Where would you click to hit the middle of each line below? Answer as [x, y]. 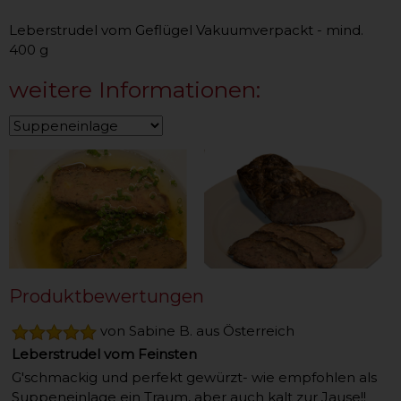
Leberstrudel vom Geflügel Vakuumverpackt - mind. [186, 30]
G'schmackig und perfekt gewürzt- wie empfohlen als [194, 377]
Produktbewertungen [107, 296]
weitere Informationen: [135, 90]
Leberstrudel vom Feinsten [104, 354]
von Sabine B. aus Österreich [196, 330]
